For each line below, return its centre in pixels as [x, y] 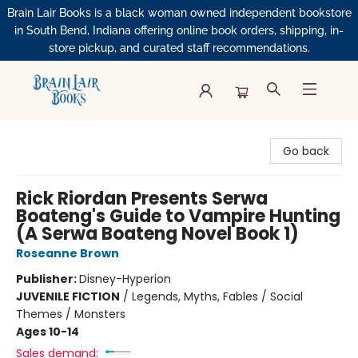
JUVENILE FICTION [68, 296]
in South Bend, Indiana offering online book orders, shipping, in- [179, 30]
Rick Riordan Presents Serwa [142, 199]
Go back [306, 151]
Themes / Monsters [71, 314]
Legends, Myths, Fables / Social [217, 296]
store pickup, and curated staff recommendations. [179, 48]
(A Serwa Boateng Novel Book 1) [157, 234]
